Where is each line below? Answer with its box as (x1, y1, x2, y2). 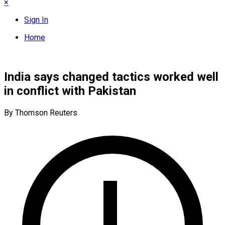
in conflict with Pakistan (4, 83, 136, 98)
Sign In (24, 15, 48, 25)
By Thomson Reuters (4, 107, 77, 118)
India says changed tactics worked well (4, 69, 218, 84)
